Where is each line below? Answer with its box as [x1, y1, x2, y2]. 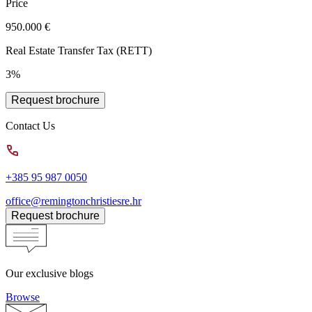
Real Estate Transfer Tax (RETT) [6, 44, 152, 56]
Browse [6, 290, 40, 303]
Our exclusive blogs [6, 267, 93, 279]
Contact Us [6, 119, 55, 132]
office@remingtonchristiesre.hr [6, 194, 141, 207]
